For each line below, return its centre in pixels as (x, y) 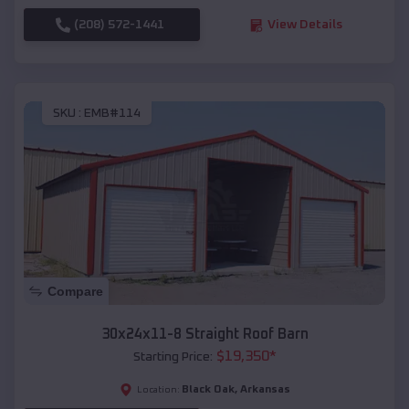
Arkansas (265, 389)
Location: (158, 389)
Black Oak (208, 389)
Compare (75, 291)
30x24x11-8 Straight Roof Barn (204, 334)
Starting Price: (173, 357)
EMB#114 (112, 113)
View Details (304, 25)
